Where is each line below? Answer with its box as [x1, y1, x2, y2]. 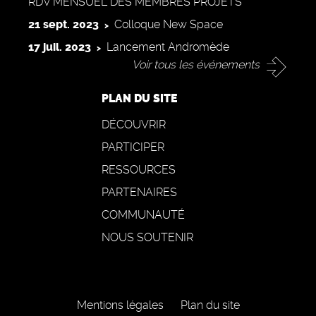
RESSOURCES [102, 162, 176, 176]
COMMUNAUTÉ [102, 207, 185, 221]
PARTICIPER [102, 140, 164, 154]
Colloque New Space [114, 17, 223, 31]
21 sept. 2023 [28, 17, 99, 31]
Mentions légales [76, 298, 164, 312]
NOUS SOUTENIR [102, 230, 193, 244]
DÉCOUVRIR [102, 117, 166, 131]
